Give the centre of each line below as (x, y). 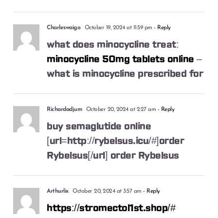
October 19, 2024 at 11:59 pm (118, 27)
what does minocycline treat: (113, 45)
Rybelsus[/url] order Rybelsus (113, 155)
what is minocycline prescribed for (125, 74)
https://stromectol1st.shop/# (111, 208)
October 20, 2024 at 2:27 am (120, 109)
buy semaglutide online (99, 126)
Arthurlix (58, 191)
